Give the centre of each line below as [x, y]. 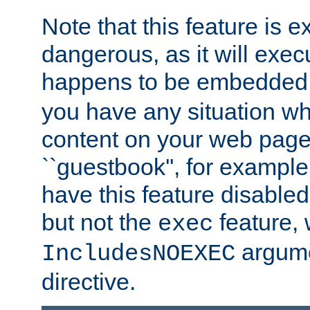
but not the [100, 222]
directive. [89, 282]
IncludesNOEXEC [138, 254]
